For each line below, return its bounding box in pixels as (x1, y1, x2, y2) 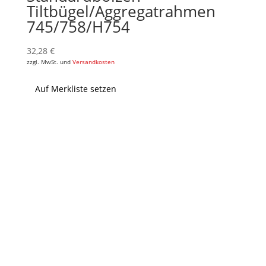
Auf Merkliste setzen (34, 83, 116, 94)
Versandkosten (72, 58, 115, 66)
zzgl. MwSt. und (26, 58, 72, 66)
